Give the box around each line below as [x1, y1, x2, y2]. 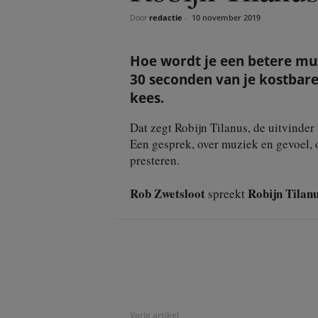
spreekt [204, 185, 248, 202]
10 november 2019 [191, 12, 261, 23]
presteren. [129, 152, 180, 169]
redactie [148, 12, 182, 23]
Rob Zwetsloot [129, 185, 205, 203]
